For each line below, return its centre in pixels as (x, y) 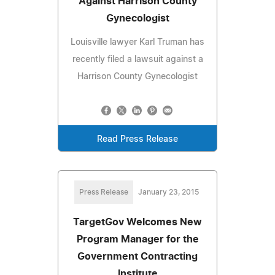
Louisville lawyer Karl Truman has (137, 42)
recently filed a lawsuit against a (137, 59)
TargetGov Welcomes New (137, 222)
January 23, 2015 (168, 192)
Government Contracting (137, 256)
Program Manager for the (137, 239)
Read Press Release (137, 139)
